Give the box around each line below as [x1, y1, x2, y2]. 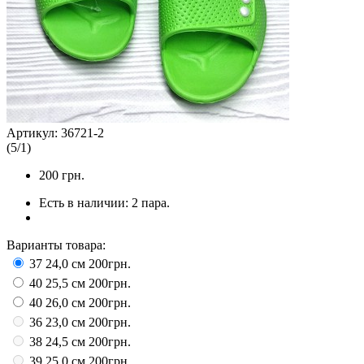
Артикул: [6, 125, 61, 140]
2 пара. [132, 195, 170, 210]
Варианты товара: [6, 237, 106, 252]
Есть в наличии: [39, 195, 132, 210]
